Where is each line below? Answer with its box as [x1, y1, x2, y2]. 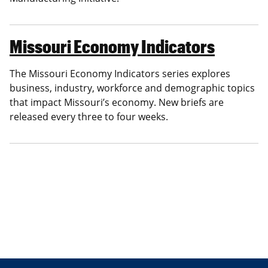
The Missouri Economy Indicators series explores [10, 67, 230, 81]
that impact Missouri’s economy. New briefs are [10, 96, 224, 109]
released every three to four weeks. [10, 110, 168, 124]
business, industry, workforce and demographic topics [10, 81, 255, 95]
